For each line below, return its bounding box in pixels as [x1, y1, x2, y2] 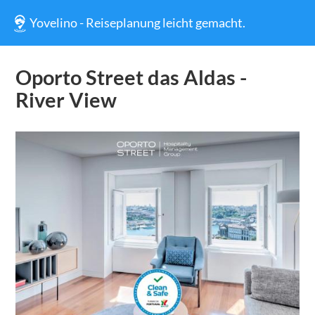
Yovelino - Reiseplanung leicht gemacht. [30, 15, 246, 31]
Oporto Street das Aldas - [15, 65, 247, 90]
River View [15, 87, 117, 112]
